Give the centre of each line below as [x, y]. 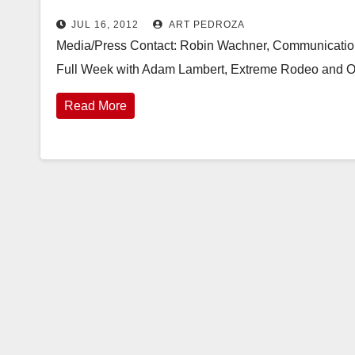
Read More [95, 106]
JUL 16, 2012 [105, 25]
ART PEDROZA [206, 25]
